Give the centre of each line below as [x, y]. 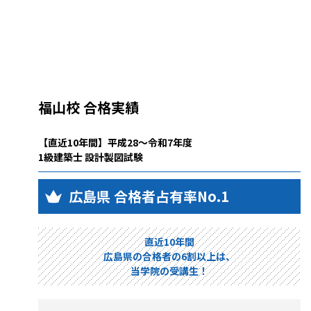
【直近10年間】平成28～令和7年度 [115, 143]
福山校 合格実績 [89, 108]
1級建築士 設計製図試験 [91, 157]
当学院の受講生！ [169, 271]
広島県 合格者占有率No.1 [149, 196]
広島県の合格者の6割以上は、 [169, 257]
